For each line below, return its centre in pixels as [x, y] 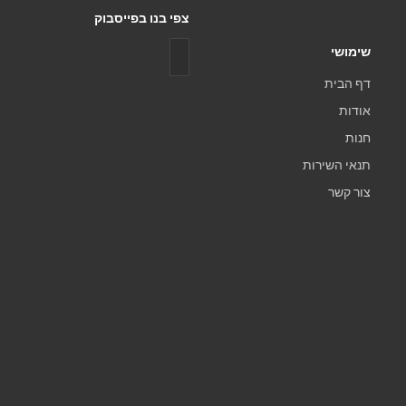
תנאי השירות [337, 164]
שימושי [351, 51]
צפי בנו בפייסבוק [142, 18]
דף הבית [348, 83]
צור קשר [349, 192]
